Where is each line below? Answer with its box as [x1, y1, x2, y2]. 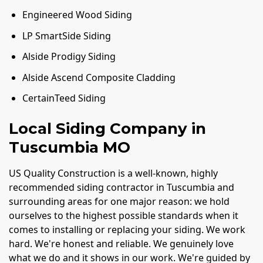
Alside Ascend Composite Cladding [22, 70, 176, 84]
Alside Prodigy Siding [22, 50, 116, 63]
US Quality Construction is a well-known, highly [9, 166, 218, 180]
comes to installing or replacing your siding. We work [9, 222, 245, 236]
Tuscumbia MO [9, 137, 130, 157]
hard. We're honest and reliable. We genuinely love [9, 237, 234, 250]
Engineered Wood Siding [22, 8, 133, 22]
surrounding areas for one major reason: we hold [9, 194, 230, 208]
